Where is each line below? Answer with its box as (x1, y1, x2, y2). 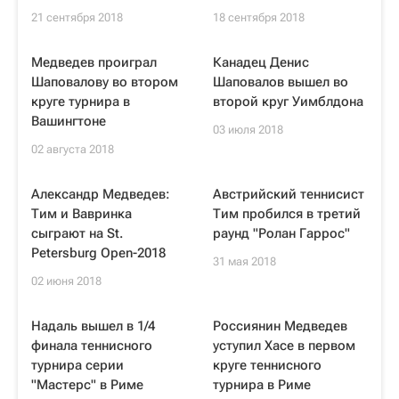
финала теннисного (31, 338, 152, 354)
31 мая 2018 (213, 255, 276, 268)
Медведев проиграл (31, 54, 157, 70)
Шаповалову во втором (31, 74, 178, 90)
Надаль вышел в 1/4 (31, 318, 155, 334)
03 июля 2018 (213, 123, 283, 136)
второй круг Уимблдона (213, 94, 363, 110)
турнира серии (31, 357, 124, 373)
